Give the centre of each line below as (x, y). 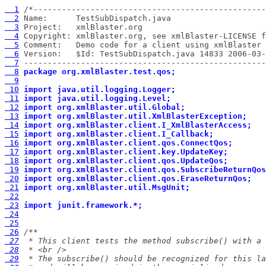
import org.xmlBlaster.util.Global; (104, 107)
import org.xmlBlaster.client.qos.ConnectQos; (128, 143)
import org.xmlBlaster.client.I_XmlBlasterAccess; (138, 125)
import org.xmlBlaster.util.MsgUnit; (107, 187)
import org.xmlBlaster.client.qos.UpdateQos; (126, 161)
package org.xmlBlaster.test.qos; (100, 72)
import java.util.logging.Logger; (100, 89)
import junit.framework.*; (83, 205)
